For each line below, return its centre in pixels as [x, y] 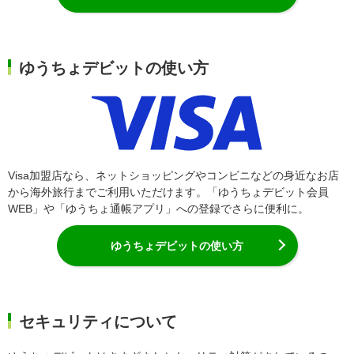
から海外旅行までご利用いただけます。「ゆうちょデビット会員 [168, 192]
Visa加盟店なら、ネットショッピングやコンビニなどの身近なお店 [173, 175]
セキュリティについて [98, 321]
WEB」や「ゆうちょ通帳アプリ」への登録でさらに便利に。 [158, 208]
